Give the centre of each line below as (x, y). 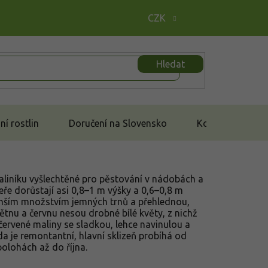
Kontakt (214, 123)
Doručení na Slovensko (118, 123)
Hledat (170, 64)
